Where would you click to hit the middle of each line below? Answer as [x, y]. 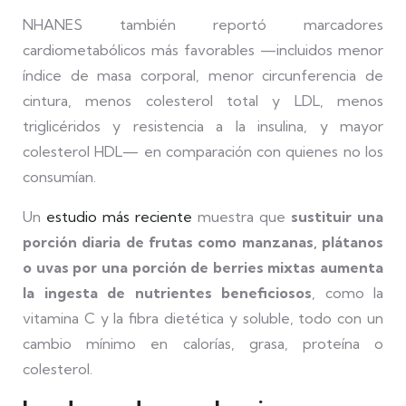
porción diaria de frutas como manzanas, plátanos [203, 242]
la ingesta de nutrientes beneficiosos [167, 293]
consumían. [59, 177]
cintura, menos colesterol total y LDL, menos [203, 101]
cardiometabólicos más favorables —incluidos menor [203, 50]
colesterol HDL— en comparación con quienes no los [203, 151]
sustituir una [337, 217]
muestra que [242, 217]
